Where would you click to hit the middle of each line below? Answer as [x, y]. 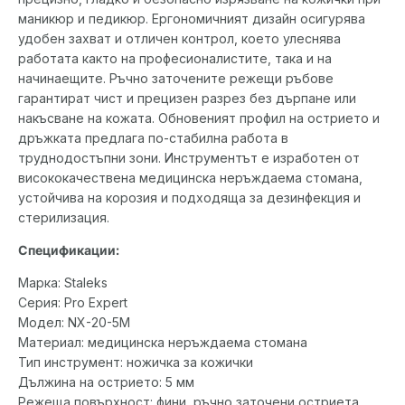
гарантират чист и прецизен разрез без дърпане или [187, 99]
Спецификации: [69, 250]
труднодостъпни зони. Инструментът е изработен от [189, 158]
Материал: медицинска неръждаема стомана [163, 343]
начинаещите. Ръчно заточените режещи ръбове [176, 79]
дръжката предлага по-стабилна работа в [153, 138]
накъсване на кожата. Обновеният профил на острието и [199, 118]
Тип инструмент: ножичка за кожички [136, 363]
